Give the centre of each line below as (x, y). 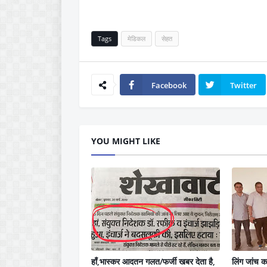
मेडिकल (136, 38)
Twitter (243, 85)
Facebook (169, 85)
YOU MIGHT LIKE (126, 141)
